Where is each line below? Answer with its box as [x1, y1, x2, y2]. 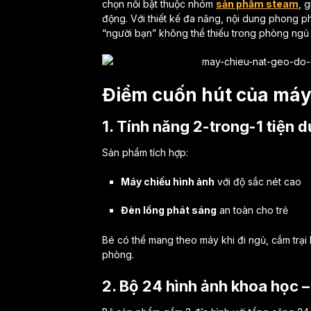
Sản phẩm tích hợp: [102, 146, 188, 158]
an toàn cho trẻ [216, 204, 288, 216]
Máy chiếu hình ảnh [120, 176, 215, 187]
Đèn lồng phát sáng [120, 204, 217, 216]
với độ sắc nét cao [214, 176, 301, 187]
